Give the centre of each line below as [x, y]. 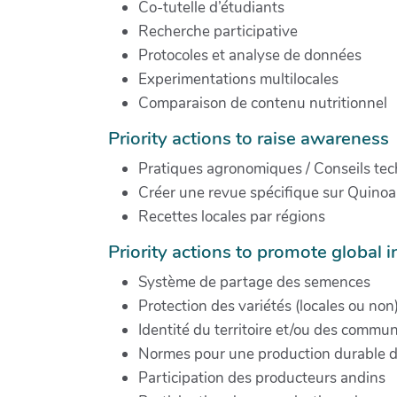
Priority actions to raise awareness [249, 138]
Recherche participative [218, 31]
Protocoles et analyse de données [250, 55]
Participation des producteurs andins [262, 378]
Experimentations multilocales [238, 79]
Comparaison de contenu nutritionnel [263, 103]
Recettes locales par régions [232, 216]
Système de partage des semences [254, 282]
